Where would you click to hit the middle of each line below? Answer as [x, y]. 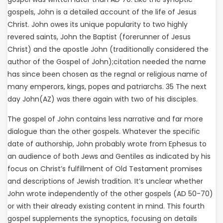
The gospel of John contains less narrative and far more [105, 119]
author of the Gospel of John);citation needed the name [107, 62]
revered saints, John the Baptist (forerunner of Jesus [99, 37]
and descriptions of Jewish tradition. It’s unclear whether [105, 181]
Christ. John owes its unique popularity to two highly [98, 24]
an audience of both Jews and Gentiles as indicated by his [109, 156]
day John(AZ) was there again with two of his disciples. [103, 99]
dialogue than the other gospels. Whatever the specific [104, 131]
